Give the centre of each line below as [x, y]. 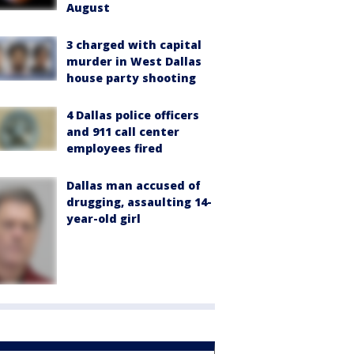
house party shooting [131, 78]
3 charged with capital [134, 45]
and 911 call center [123, 132]
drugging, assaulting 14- [139, 202]
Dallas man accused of [134, 185]
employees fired [115, 148]
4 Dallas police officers [133, 115]
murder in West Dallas [134, 61]
